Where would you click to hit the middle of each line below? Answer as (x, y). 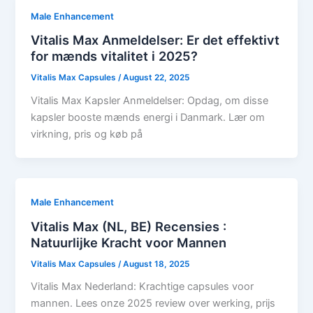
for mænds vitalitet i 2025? (115, 56)
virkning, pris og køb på (87, 134)
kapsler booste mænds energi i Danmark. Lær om (148, 117)
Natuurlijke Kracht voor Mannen (129, 242)
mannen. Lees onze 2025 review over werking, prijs (153, 304)
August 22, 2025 (156, 78)
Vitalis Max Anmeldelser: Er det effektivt (155, 40)
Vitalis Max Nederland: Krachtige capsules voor (143, 287)
